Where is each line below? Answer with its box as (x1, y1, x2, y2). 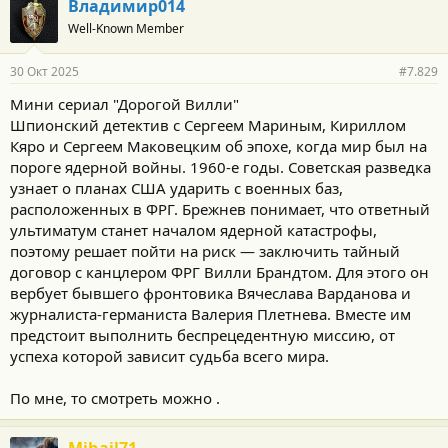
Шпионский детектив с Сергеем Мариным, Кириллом (10, 115, 406, 135)
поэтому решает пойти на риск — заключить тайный (10, 241, 400, 261)
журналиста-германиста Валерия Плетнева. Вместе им (10, 304, 411, 324)
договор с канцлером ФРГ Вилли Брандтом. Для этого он (10, 262, 429, 282)
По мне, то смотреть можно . (10, 388, 220, 408)
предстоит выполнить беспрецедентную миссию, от (10, 325, 395, 345)
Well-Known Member (68, 20, 184, 37)
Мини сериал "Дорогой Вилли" (10, 94, 239, 114)
